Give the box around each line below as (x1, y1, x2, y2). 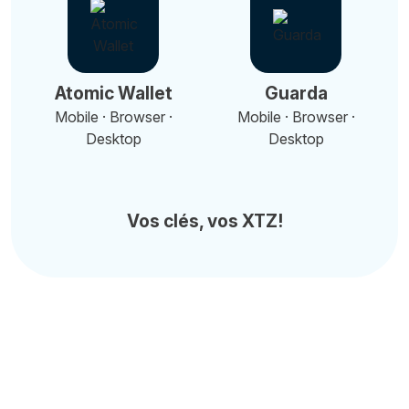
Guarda (264, 82, 328, 104)
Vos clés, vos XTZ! (126, 210, 283, 232)
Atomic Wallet (54, 82, 173, 104)
